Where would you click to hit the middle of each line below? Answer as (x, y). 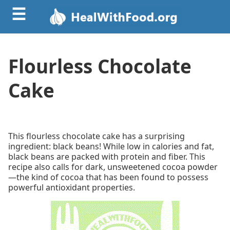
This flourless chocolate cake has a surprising (97, 136)
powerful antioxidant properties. (72, 187)
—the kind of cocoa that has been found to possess (108, 177)
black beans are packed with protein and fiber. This (107, 156)
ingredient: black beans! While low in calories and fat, (111, 146)
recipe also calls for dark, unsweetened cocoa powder (113, 167)
